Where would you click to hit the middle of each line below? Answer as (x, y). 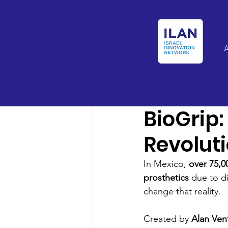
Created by (167, 219)
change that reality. (182, 191)
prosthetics (166, 178)
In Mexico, (166, 164)
